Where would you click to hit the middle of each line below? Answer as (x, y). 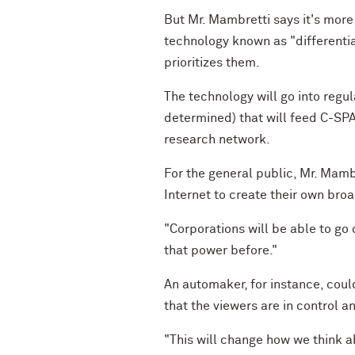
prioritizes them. (212, 63)
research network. (217, 139)
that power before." (221, 250)
